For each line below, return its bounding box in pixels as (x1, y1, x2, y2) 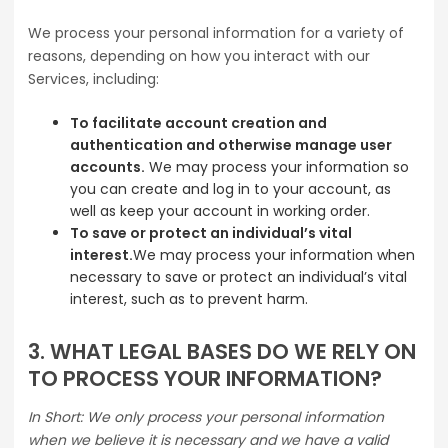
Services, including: (28, 69, 159, 90)
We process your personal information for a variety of (28, 23, 404, 44)
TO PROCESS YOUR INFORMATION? (28, 364, 382, 394)
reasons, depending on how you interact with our (28, 46, 370, 67)
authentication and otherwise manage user (70, 135, 392, 156)
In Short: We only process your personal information (28, 407, 384, 428)
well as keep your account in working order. (70, 201, 370, 222)
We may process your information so (145, 157, 409, 178)
